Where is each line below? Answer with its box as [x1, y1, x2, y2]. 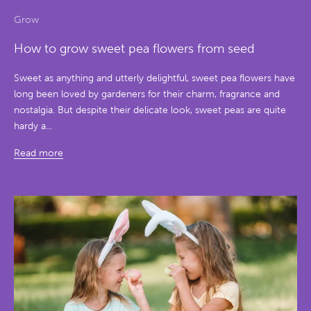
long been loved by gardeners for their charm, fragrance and [14, 89, 280, 100]
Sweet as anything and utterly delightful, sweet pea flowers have [14, 73, 295, 84]
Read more [14, 148, 63, 159]
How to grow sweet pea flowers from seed [14, 42, 255, 56]
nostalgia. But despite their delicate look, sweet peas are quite [14, 105, 286, 116]
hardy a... [14, 121, 52, 132]
